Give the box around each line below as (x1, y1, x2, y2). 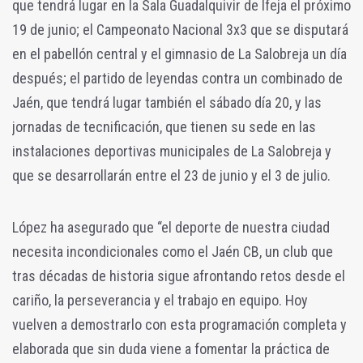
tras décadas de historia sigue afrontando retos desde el (12, 267, 345, 285)
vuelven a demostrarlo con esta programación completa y (12, 316, 347, 334)
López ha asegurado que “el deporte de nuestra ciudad (12, 219, 330, 237)
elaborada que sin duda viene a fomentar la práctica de (12, 340, 330, 358)
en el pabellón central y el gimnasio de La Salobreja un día (12, 45, 347, 63)
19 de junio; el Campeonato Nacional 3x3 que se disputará (12, 21, 348, 39)
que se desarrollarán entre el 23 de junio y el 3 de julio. (12, 167, 331, 185)
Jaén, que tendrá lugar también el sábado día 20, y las (12, 94, 322, 112)
